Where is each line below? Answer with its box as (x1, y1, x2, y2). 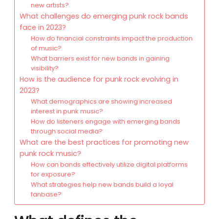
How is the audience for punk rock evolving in (20, 74, 178, 85)
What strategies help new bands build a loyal (30, 180, 174, 190)
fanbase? (30, 190, 62, 199)
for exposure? (30, 170, 75, 179)
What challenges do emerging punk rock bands (20, 11, 188, 22)
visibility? (30, 64, 59, 73)
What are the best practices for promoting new (20, 137, 189, 148)
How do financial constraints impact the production (30, 34, 193, 44)
